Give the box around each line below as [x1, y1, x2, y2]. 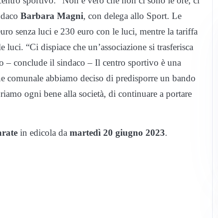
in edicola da [18, 127, 70, 138]
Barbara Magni [20, 11, 83, 21]
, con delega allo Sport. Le [83, 11, 182, 21]
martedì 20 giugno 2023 [70, 127, 165, 138]
